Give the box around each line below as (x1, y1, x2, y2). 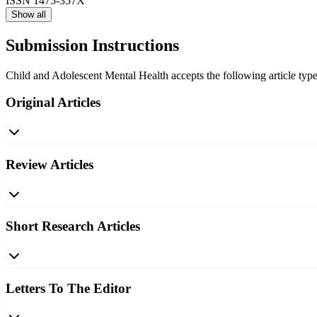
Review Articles (6, 156, 93, 172)
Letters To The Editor (6, 280, 131, 296)
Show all (11, 8, 46, 20)
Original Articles (6, 95, 100, 110)
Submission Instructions (6, 35, 179, 54)
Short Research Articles (6, 219, 140, 234)
